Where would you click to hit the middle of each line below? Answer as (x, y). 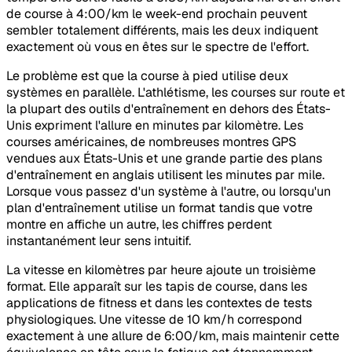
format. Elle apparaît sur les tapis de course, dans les (157, 287)
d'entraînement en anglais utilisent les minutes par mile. (165, 175)
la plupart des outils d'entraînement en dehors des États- (169, 109)
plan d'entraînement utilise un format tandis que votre (159, 208)
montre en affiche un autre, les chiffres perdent (139, 225)
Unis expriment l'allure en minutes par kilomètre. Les (155, 126)
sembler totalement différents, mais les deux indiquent (162, 31)
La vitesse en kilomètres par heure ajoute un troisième (161, 270)
